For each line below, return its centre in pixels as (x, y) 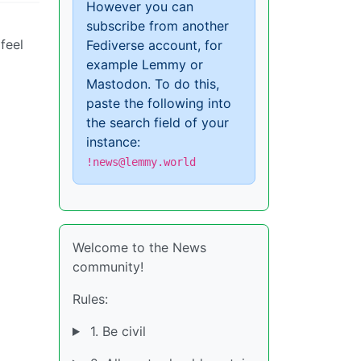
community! (108, 267)
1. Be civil (116, 331)
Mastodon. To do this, (153, 84)
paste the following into (159, 103)
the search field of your (158, 122)
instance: (113, 142)
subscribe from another (158, 26)
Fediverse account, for (154, 45)
